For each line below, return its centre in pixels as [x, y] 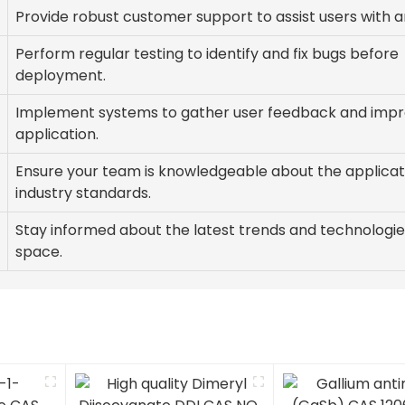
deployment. [61, 76]
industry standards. [83, 193]
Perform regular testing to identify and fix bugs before [207, 54]
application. [57, 135]
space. [39, 252]
